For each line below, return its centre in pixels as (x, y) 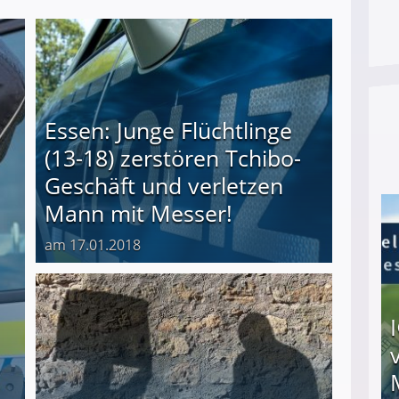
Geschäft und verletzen (164, 186)
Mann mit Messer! (138, 213)
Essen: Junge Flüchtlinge (168, 130)
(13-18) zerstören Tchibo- (173, 158)
